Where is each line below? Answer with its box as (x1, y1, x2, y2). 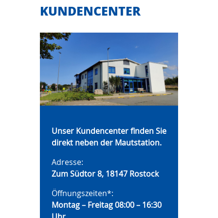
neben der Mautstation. (75, 137, 162, 148)
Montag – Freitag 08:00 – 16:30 (52, 200, 162, 210)
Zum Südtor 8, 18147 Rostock (52, 168, 159, 179)
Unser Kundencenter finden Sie (52, 126, 166, 136)
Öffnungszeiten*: (52, 188, 113, 199)
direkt (52, 137, 75, 148)
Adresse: (52, 157, 83, 167)
